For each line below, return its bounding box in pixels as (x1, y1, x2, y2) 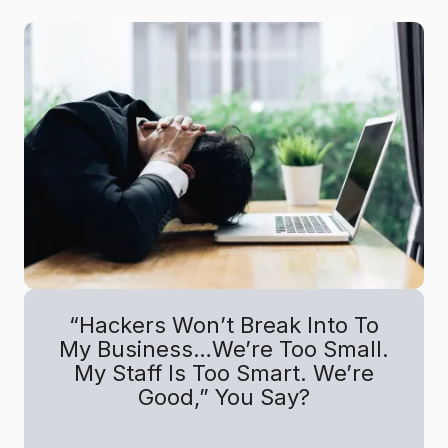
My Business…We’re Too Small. (59, 335, 389, 362)
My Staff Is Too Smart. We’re (74, 359, 374, 386)
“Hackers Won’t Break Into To (69, 311, 379, 338)
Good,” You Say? (138, 383, 310, 410)
